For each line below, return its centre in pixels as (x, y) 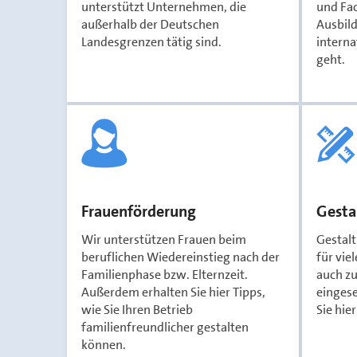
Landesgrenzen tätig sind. (151, 42)
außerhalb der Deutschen (150, 24)
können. (104, 345)
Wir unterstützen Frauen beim (164, 239)
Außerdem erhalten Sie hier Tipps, (173, 292)
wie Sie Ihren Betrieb (137, 310)
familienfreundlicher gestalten (165, 327)
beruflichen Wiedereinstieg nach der (180, 257)
